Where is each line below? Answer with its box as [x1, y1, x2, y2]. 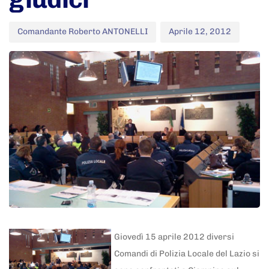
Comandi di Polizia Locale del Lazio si [114, 248, 259, 259]
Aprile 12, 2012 [169, 26, 231, 37]
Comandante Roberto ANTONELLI [17, 26, 148, 37]
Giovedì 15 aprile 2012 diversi [114, 231, 234, 242]
